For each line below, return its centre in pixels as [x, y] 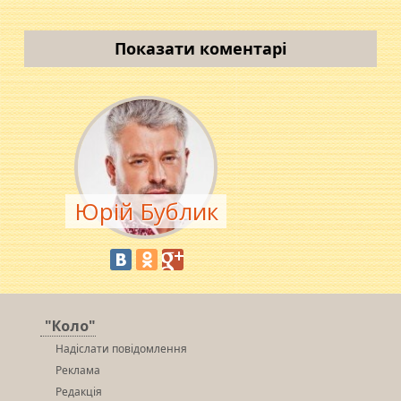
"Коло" [71, 326]
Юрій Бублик [146, 211]
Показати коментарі [200, 48]
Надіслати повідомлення [122, 349]
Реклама [78, 371]
